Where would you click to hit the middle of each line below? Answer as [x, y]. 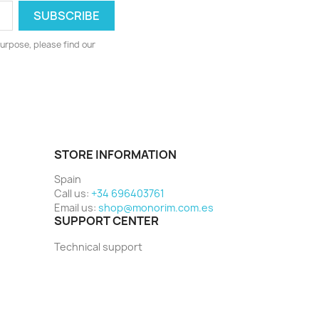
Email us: [76, 208]
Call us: [73, 194]
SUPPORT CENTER [106, 221]
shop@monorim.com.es [156, 208]
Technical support [98, 247]
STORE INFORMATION [115, 155]
